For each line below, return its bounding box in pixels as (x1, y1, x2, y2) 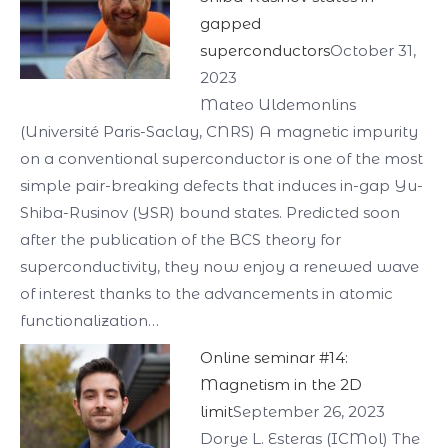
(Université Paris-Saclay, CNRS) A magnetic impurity (20, 122, 418, 141)
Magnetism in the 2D (200, 375, 362, 394)
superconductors (200, 41, 330, 60)
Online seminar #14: (200, 348, 348, 367)
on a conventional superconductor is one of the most (20, 149, 423, 168)
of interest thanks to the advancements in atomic (20, 284, 393, 303)
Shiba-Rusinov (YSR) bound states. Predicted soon (20, 203, 400, 222)
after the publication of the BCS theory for (20, 230, 341, 249)
